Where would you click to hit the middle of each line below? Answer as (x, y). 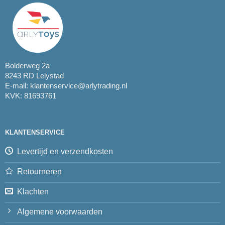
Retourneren (39, 171)
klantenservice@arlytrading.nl (78, 85)
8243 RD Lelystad (34, 75)
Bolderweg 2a (27, 65)
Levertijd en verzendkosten (65, 151)
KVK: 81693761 (30, 95)
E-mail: (17, 85)
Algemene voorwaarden (60, 211)
